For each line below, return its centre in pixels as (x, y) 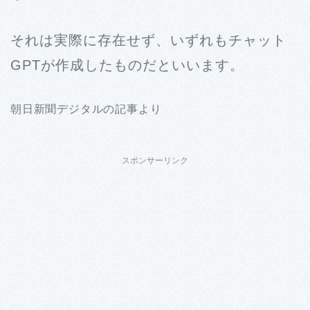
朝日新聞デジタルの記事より (86, 109)
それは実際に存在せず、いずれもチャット (148, 40)
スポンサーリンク (155, 161)
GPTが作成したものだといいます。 (127, 65)
